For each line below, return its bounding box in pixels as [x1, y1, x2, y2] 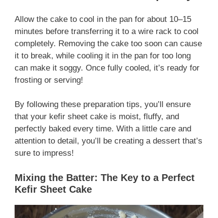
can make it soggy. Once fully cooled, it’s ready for [15, 63, 200, 73]
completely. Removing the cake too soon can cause [15, 38, 202, 48]
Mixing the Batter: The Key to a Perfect [15, 172, 195, 183]
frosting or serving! [15, 75, 83, 85]
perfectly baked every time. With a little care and [15, 124, 191, 134]
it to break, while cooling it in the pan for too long [15, 51, 191, 60]
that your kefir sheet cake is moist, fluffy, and [15, 112, 179, 122]
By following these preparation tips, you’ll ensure [15, 100, 191, 109]
